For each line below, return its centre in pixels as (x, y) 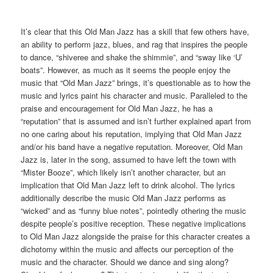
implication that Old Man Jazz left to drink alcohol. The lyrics (128, 185)
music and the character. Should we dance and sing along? (125, 261)
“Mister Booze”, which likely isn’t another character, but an (123, 172)
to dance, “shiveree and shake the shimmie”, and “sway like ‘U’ (132, 57)
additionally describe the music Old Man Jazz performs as (124, 197)
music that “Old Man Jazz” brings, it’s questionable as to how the (136, 82)
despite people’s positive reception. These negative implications (134, 223)
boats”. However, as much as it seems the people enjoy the (126, 69)
